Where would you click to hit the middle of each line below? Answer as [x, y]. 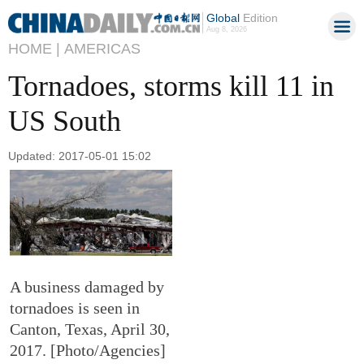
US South [65, 121]
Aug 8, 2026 [226, 29]
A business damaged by [87, 286]
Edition [258, 18]
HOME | [34, 49]
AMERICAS [102, 49]
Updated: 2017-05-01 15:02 [80, 156]
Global [223, 18]
